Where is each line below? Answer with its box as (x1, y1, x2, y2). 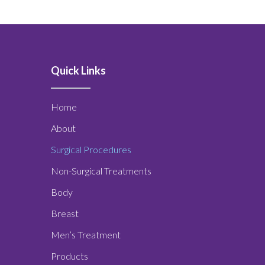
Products (51, 250, 88, 261)
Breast (51, 207, 79, 219)
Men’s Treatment (51, 228, 121, 240)
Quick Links (51, 63, 106, 77)
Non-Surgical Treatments (51, 164, 151, 176)
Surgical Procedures (51, 143, 131, 155)
